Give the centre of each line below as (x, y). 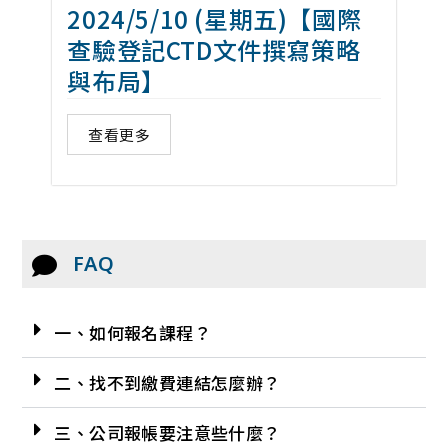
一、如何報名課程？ (133, 332)
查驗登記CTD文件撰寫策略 (214, 49)
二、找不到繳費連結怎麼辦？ (167, 382)
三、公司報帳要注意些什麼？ (167, 432)
